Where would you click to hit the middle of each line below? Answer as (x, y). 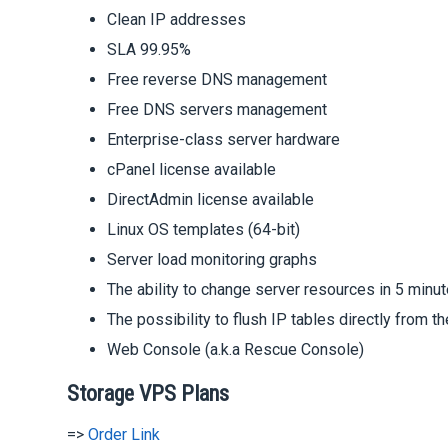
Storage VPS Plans (148, 394)
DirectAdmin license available (211, 200)
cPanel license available (192, 170)
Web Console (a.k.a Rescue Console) (236, 350)
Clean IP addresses (177, 20)
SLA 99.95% (149, 50)
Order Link (124, 435)
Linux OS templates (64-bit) (204, 230)
